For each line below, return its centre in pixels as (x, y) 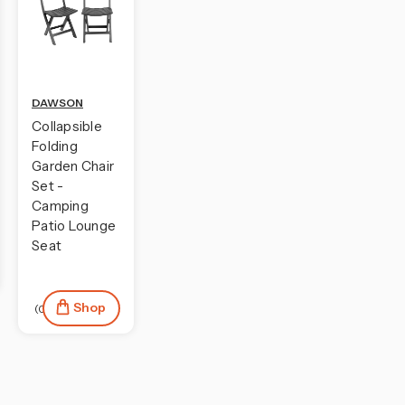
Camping (60, 206)
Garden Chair (73, 166)
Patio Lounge (74, 226)
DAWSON (57, 103)
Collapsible (67, 127)
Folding (55, 146)
